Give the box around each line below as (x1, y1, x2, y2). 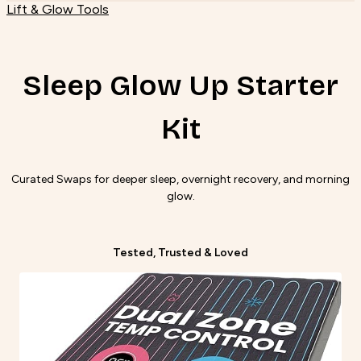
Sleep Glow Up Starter (23, 68, 338, 104)
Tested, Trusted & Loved (113, 246, 248, 260)
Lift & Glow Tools (6, 2, 109, 18)
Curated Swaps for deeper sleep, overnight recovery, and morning (11, 172, 350, 187)
